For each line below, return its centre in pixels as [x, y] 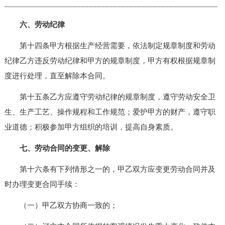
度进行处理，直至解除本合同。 [57, 76]
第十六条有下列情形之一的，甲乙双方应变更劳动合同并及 [110, 169]
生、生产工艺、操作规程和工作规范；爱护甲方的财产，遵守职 [110, 112]
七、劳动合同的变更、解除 [57, 148]
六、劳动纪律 [34, 24]
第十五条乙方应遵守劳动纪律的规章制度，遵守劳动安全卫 [110, 97]
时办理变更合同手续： [42, 184]
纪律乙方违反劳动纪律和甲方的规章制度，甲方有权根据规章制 [110, 61]
